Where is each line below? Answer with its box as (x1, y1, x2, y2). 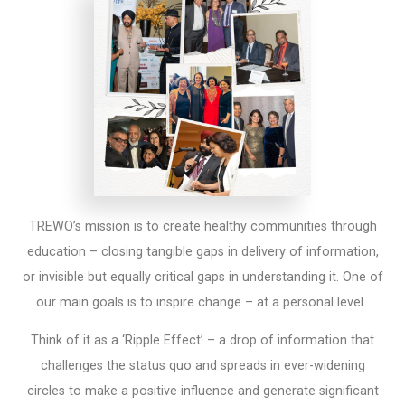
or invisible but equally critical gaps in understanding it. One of (22, 268, 383, 285)
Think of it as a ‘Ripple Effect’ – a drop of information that (31, 333, 374, 349)
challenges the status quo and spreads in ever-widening (40, 358, 365, 374)
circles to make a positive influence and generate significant (26, 383, 379, 400)
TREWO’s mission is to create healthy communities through (28, 218, 377, 234)
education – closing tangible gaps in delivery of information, (26, 243, 379, 259)
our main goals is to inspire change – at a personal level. (35, 294, 370, 310)
